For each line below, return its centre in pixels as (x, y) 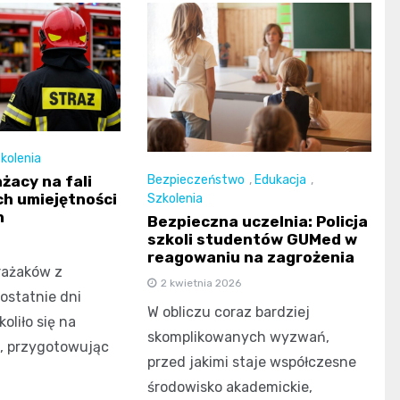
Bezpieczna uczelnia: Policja (258, 222)
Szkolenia (175, 199)
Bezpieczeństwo (196, 179)
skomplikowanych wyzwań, (239, 337)
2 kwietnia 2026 (201, 283)
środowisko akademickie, (230, 387)
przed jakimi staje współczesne (252, 362)
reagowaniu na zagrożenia (251, 258)
